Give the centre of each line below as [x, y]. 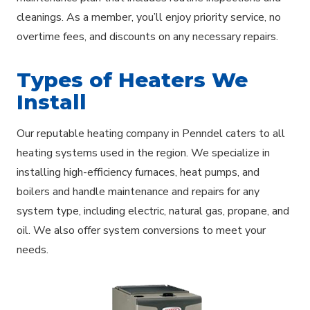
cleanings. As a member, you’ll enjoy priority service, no [149, 17]
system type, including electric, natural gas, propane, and [153, 211]
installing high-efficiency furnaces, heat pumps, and [138, 172]
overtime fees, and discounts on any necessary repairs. [147, 36]
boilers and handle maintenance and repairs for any [138, 191]
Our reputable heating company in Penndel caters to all [151, 133]
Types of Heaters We [132, 79]
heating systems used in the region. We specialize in [143, 153]
